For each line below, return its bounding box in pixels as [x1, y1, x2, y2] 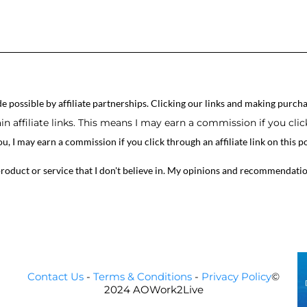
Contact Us [27, 270, 84, 283]
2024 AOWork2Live [103, 283, 204, 296]
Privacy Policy [201, 270, 271, 283]
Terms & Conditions [93, 270, 192, 283]
